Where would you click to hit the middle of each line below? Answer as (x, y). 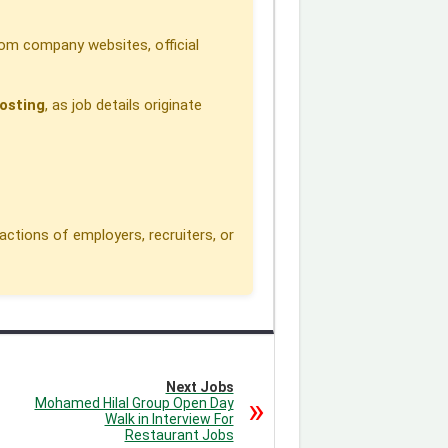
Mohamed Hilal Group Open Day (134, 402)
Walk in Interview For (169, 418)
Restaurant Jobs (179, 434)
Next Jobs (199, 386)
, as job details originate (123, 104)
